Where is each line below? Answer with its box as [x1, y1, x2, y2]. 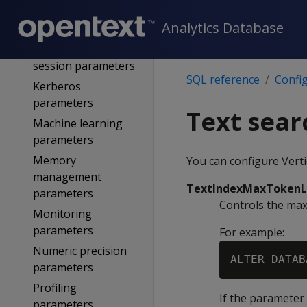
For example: [219, 225, 284, 240]
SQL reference [186, 72, 260, 87]
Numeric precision [32, 243, 127, 258]
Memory [32, 153, 76, 168]
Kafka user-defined [32, 42, 130, 57]
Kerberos [32, 79, 81, 94]
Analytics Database [162, 19, 284, 38]
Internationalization [32, 5, 136, 20]
